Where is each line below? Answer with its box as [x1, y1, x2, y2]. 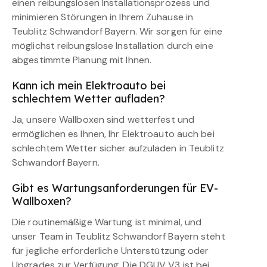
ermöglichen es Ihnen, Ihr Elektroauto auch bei [12, 127, 215, 140]
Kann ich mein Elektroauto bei [12, 78, 166, 92]
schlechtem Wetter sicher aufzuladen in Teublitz [12, 141, 224, 154]
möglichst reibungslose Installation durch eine [12, 39, 213, 52]
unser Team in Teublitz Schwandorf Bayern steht [12, 229, 225, 243]
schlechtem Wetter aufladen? [12, 91, 165, 105]
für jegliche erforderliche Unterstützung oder [12, 244, 209, 257]
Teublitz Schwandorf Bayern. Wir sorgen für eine [12, 24, 222, 38]
